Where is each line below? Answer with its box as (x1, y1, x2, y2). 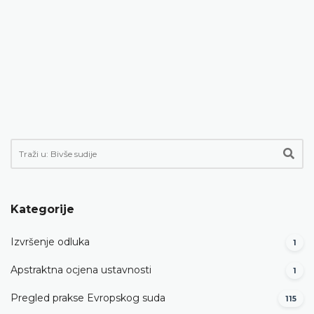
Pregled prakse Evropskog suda (11, 292, 165, 305)
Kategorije (11, 202, 74, 216)
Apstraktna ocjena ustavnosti (11, 264, 151, 277)
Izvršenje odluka (11, 235, 90, 249)
